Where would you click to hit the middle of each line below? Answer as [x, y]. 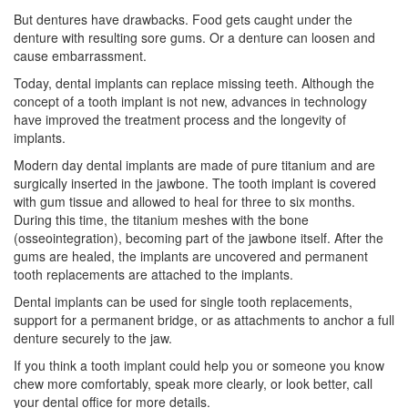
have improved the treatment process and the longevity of [180, 119]
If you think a [52, 365]
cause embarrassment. [80, 55]
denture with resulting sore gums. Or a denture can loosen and [194, 37]
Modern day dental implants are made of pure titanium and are [194, 164]
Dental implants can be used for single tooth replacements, [183, 301]
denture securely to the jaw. [93, 337]
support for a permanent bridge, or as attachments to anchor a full [204, 319]
